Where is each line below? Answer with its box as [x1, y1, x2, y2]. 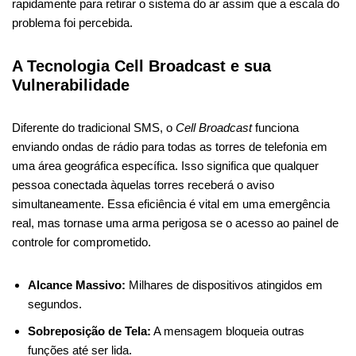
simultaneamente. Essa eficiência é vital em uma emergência [12, 196, 330, 211]
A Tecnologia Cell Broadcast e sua [12, 56, 271, 75]
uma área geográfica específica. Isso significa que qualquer [12, 158, 319, 172]
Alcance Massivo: [28, 277, 126, 292]
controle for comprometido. [12, 234, 151, 249]
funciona [252, 120, 299, 134]
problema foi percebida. [12, 15, 133, 29]
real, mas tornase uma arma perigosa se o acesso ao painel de [12, 215, 339, 230]
